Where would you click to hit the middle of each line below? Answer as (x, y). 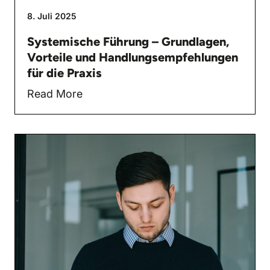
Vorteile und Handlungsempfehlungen (133, 57)
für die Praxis (64, 73)
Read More (55, 93)
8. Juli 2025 (52, 16)
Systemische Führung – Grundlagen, (128, 41)
